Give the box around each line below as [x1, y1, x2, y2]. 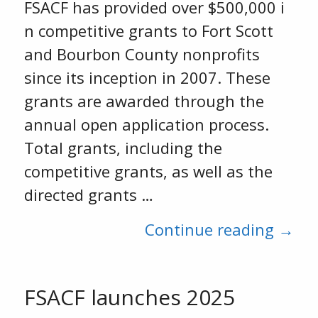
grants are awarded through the [23, 90, 264, 111]
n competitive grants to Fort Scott [23, 20, 273, 41]
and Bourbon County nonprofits [23, 43, 260, 65]
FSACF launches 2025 [23, 283, 235, 312]
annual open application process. [23, 114, 269, 135]
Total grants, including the [23, 137, 222, 158]
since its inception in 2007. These [23, 67, 270, 88]
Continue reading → [145, 219, 295, 240]
